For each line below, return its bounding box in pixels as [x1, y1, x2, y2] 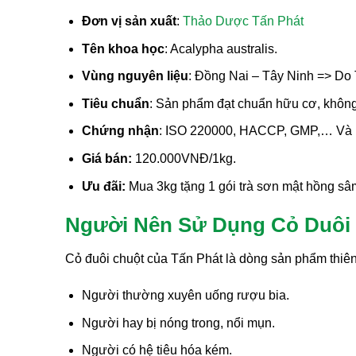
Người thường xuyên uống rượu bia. [81, 288, 289, 302]
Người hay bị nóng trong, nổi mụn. [81, 315, 275, 330]
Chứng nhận [81, 124, 159, 138]
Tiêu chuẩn [81, 96, 149, 110]
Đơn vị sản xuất [81, 14, 176, 28]
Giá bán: [81, 151, 132, 165]
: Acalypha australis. [164, 41, 277, 56]
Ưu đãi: [81, 179, 126, 193]
